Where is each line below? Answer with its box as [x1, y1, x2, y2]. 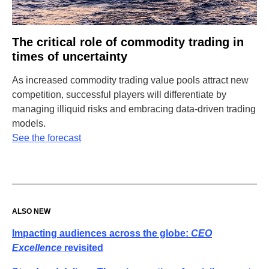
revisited [62, 243, 103, 253]
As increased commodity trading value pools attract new [12, 75, 249, 85]
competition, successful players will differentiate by [12, 89, 226, 100]
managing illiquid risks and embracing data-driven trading [12, 104, 256, 114]
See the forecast [12, 133, 81, 143]
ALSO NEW [12, 207, 50, 216]
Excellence [12, 243, 62, 253]
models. [12, 118, 46, 128]
